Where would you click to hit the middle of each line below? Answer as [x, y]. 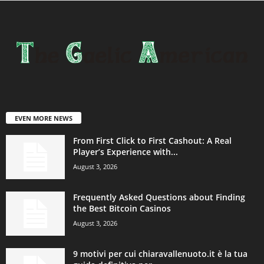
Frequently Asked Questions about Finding [159, 197]
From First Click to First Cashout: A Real [152, 140]
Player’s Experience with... [126, 151]
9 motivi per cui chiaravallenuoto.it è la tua [160, 253]
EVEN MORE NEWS [44, 118]
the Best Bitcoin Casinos [122, 208]
